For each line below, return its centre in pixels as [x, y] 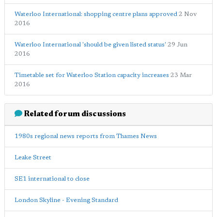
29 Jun [178, 45]
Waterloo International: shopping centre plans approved [96, 14]
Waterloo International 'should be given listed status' [91, 45]
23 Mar [181, 75]
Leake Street [33, 157]
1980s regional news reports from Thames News [86, 136]
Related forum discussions [74, 114]
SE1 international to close [52, 179]
